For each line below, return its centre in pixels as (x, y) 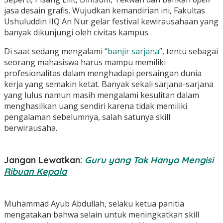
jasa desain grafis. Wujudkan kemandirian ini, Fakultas (105, 11)
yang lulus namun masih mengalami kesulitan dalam (102, 95)
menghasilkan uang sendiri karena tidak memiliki (96, 106)
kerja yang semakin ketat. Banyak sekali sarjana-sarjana (109, 84)
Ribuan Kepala (35, 172)
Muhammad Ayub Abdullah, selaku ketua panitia (94, 203)
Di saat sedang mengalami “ (56, 52)
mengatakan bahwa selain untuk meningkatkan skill (102, 214)
